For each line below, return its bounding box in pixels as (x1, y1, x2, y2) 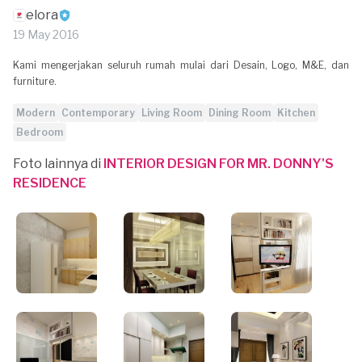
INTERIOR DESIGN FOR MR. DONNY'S (103, 156, 334, 171)
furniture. (13, 75, 57, 87)
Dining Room (208, 107, 271, 119)
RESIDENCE (13, 175, 86, 191)
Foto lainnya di (13, 156, 103, 171)
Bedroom (16, 126, 63, 138)
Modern (16, 107, 55, 119)
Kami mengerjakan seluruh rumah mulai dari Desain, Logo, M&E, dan (13, 59, 349, 71)
